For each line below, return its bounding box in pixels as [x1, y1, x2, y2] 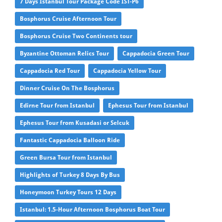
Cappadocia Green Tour [122, 50, 189, 57]
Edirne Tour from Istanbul [20, 102, 95, 110]
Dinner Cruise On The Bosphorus [20, 85, 114, 92]
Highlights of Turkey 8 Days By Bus [20, 171, 120, 179]
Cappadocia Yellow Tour [93, 67, 161, 75]
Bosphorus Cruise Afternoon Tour [20, 15, 116, 23]
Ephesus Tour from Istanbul [108, 102, 188, 110]
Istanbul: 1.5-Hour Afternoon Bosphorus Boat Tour [20, 206, 165, 214]
